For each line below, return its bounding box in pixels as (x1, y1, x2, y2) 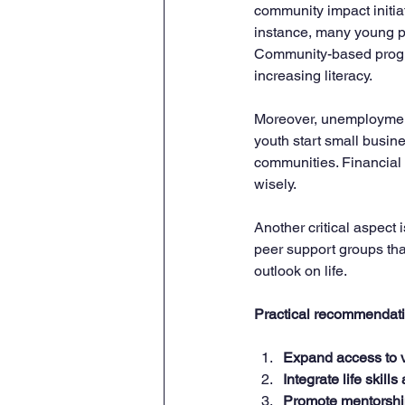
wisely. (254, 175, 297, 193)
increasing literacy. (254, 67, 372, 85)
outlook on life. (254, 262, 347, 280)
